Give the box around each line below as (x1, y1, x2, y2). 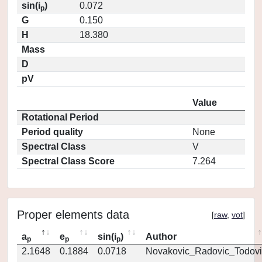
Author (146, 232, 177, 242)
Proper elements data (17, 208, 129, 221)
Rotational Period (22, 112, 99, 122)
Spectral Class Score (22, 156, 115, 166)
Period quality (22, 127, 83, 137)
